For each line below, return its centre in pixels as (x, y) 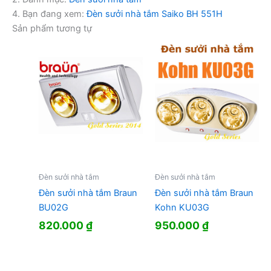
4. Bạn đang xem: (49, 14)
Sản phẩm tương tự (52, 28)
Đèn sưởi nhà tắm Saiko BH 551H (155, 14)
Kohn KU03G (182, 207)
